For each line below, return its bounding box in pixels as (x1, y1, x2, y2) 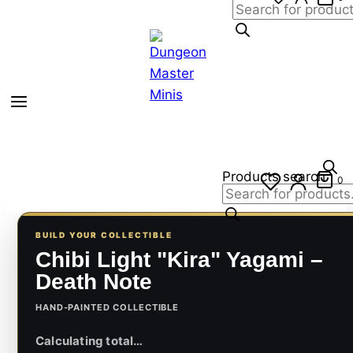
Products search (222, 169, 325, 184)
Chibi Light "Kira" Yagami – (35, 247, 323, 272)
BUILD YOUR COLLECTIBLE (35, 230, 173, 240)
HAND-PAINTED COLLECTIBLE (35, 302, 180, 313)
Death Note (35, 269, 152, 294)
